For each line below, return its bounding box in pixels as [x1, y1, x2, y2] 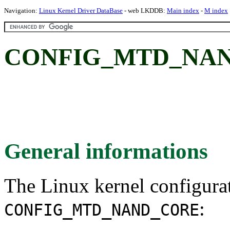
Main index [167, 7, 199, 14]
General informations [4, 139, 208, 163]
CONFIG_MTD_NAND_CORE [4, 200, 199, 219]
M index [204, 7, 228, 14]
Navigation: [4, 7, 39, 14]
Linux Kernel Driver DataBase [39, 7, 123, 14]
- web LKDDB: [123, 7, 167, 14]
